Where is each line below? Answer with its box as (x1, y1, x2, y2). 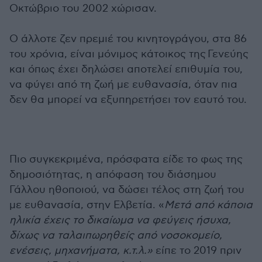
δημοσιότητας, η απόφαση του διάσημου (9, 168, 216, 181)
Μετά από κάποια (164, 199, 253, 212)
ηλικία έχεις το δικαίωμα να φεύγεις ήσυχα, (9, 214, 231, 227)
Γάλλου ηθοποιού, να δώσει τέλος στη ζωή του (9, 184, 244, 196)
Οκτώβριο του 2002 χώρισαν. (9, 2, 157, 15)
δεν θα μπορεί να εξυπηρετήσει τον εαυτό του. (9, 94, 247, 106)
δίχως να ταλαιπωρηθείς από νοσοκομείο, (9, 229, 222, 242)
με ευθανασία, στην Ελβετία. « (9, 199, 164, 212)
